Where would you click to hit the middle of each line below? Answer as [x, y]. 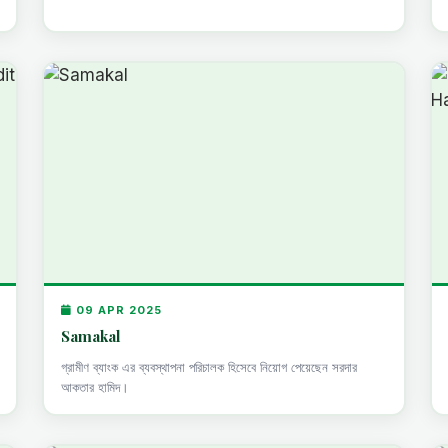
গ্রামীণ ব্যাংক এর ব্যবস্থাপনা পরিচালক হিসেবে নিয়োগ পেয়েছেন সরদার [209, 366]
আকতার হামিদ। [95, 386]
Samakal [91, 335]
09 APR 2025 [117, 309]
